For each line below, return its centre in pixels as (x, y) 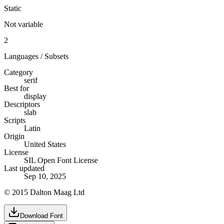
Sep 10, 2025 (45, 176)
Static (13, 8)
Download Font (41, 215)
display (35, 96)
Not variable (23, 24)
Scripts (15, 120)
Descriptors (22, 104)
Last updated (24, 168)
